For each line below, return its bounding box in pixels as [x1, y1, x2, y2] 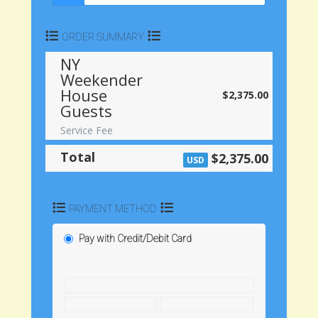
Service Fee [60, 124, 113, 138]
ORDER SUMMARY [62, 31, 144, 43]
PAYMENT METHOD [69, 202, 157, 214]
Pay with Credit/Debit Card [79, 232, 192, 244]
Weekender [60, 69, 143, 91]
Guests [60, 100, 112, 122]
